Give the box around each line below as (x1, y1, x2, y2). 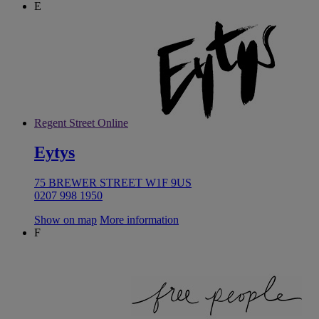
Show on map (34, 214, 97, 226)
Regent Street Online (34, 116, 128, 129)
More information (100, 214, 179, 226)
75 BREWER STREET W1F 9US (34, 177, 192, 189)
